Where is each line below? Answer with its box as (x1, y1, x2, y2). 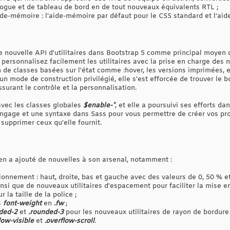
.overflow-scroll (45, 216, 94, 225)
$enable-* (83, 101, 115, 110)
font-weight (3, 199, 42, 208)
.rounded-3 (28, 207, 64, 217)
